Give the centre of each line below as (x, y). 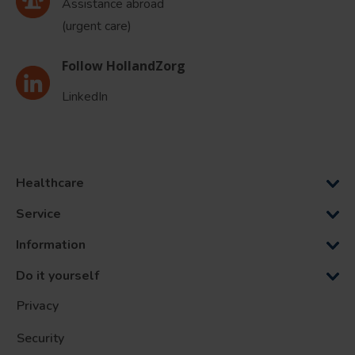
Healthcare (52, 183)
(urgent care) (97, 27)
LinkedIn (85, 97)
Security (40, 339)
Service (38, 214)
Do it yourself (57, 276)
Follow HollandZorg (124, 66)
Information (51, 245)
